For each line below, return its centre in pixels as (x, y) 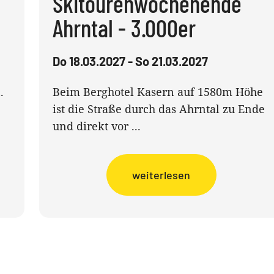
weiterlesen (161, 175)
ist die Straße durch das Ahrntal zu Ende (158, 109)
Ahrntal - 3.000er (124, 28)
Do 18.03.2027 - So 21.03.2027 (130, 61)
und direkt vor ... (96, 126)
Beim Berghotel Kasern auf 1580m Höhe (157, 92)
